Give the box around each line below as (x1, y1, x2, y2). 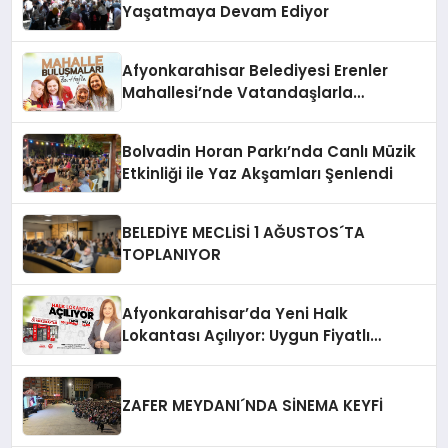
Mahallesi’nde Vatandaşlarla (122, 81, 354, 103)
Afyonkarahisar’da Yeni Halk (122, 302, 349, 324)
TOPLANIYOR (122, 243, 222, 265)
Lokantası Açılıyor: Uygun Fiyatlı (122, 324, 371, 346)
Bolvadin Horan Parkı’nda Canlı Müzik (122, 140, 417, 162)
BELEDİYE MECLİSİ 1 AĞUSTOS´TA (122, 221, 366, 243)
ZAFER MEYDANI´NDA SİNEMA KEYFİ (122, 394, 384, 416)
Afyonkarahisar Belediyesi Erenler (122, 59, 389, 81)
